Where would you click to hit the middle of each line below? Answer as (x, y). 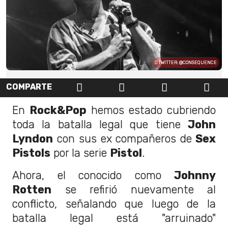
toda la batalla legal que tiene (100, 124)
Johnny (195, 175)
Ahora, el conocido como (93, 175)
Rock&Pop (58, 110)
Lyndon (33, 138)
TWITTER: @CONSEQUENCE (187, 63)
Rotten (32, 189)
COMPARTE (29, 87)
